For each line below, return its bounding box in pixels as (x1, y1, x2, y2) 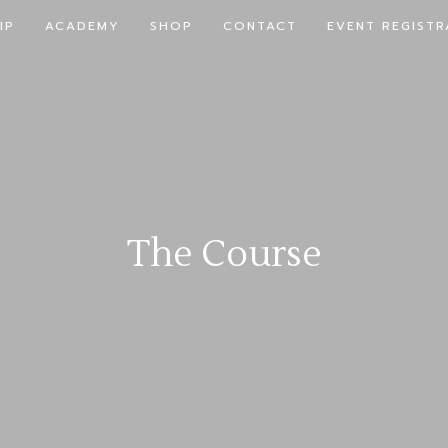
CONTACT (223, 17, 298, 35)
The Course (126, 232, 322, 278)
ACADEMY (45, 17, 121, 35)
